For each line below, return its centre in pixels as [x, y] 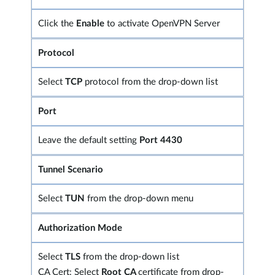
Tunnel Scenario [71, 169]
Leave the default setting [89, 140]
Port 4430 [161, 140]
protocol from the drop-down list [151, 82]
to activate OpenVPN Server [163, 23]
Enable [91, 23]
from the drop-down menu [139, 198]
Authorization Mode [80, 228]
